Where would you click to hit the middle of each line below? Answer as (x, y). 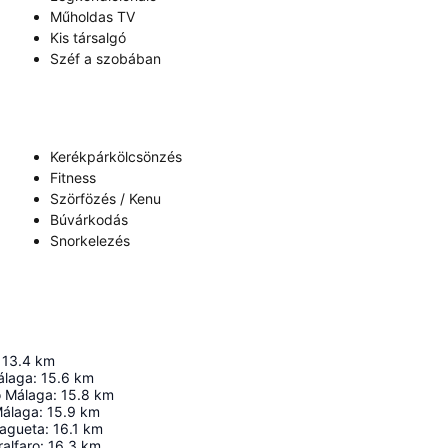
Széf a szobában (105, 58)
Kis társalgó (88, 37)
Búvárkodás (89, 219)
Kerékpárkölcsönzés (116, 156)
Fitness (73, 177)
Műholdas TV (92, 16)
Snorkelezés (90, 240)
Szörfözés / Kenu (105, 198)
